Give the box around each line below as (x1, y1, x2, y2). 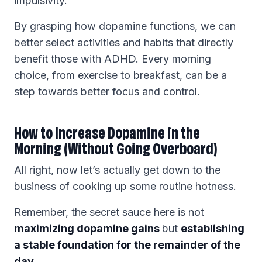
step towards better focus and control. (14, 85, 200, 98)
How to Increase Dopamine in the (14, 120, 200, 142)
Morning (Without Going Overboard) (14, 136, 218, 158)
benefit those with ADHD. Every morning (14, 53, 211, 65)
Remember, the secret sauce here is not (14, 206, 204, 218)
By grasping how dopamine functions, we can (14, 20, 236, 32)
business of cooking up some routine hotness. (14, 180, 236, 192)
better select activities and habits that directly (14, 36, 233, 49)
